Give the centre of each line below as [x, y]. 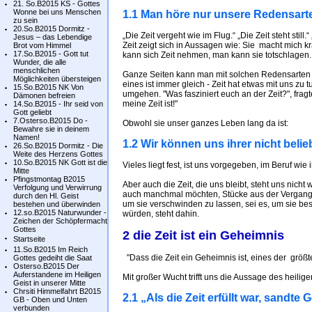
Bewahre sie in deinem [51, 129]
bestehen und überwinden [57, 204]
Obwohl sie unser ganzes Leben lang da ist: [205, 123]
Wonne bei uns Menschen [57, 12]
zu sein [25, 20]
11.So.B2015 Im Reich [50, 249]
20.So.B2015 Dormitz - [52, 29]
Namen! [26, 137]
